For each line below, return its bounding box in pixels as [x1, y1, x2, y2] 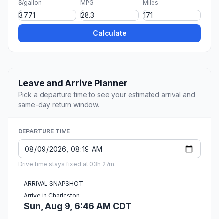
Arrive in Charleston [24, 192, 80, 199]
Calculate [92, 29, 127, 38]
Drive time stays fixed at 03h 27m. [18, 160, 116, 168]
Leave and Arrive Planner [18, 78, 128, 88]
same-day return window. [18, 100, 99, 109]
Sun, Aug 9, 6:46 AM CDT [24, 201, 131, 212]
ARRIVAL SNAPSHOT [24, 180, 83, 188]
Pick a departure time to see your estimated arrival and [18, 90, 195, 99]
